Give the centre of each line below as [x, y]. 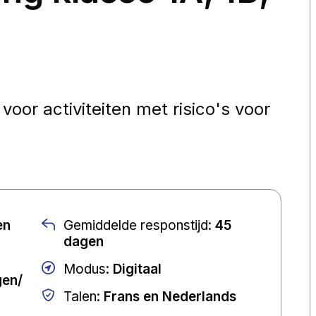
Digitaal [137, 269]
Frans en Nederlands [170, 296]
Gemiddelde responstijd [135, 225]
